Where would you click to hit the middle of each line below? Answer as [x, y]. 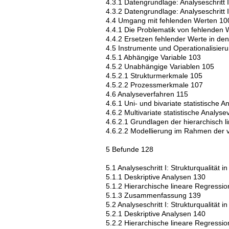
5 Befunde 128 [130, 149]
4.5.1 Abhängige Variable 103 [153, 57]
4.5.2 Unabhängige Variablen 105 [160, 66]
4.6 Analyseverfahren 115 [147, 94]
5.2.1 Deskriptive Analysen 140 [156, 214]
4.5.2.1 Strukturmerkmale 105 [154, 76]
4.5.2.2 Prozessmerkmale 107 [154, 85]
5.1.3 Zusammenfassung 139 [153, 195]
